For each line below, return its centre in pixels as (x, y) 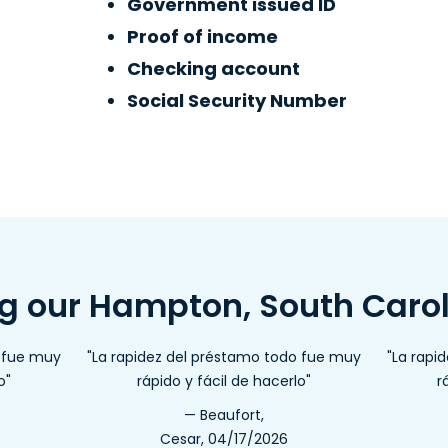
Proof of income (202, 36)
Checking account (213, 68)
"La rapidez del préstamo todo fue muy (224, 357)
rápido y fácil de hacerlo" (224, 381)
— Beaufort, (224, 415)
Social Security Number (236, 100)
